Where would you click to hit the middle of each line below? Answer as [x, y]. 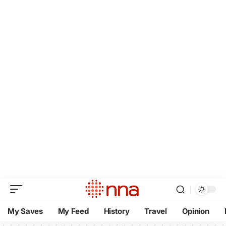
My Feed [73, 211]
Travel [156, 211]
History [117, 211]
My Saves [25, 211]
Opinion [195, 211]
